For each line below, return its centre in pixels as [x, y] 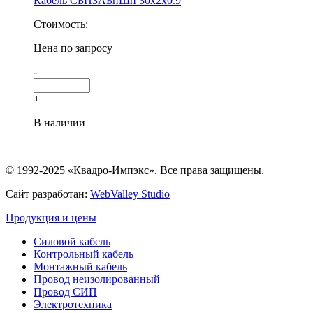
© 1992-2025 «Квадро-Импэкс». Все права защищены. [135, 170]
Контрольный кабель [83, 254]
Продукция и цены [51, 218]
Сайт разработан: [48, 194]
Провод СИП [65, 292]
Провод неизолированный [97, 279]
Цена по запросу [73, 48]
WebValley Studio [130, 194]
